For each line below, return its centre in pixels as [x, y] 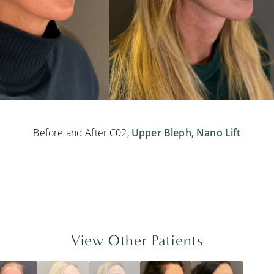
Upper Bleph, [164, 133]
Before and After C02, [82, 133]
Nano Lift [219, 133]
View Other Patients [137, 241]
